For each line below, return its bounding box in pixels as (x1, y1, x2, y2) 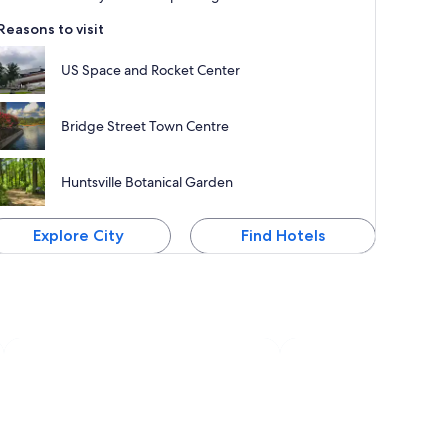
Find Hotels (241, 225, 326, 245)
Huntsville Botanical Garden (61, 172, 234, 191)
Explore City (32, 225, 124, 245)
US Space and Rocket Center (61, 60, 241, 79)
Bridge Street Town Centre (61, 116, 230, 135)
